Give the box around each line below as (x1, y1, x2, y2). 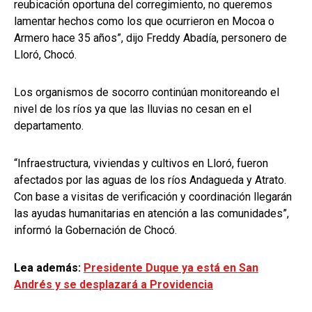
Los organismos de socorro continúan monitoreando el (14, 85, 279, 99)
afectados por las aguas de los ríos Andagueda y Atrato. (14, 173, 286, 187)
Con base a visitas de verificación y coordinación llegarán (14, 189, 292, 203)
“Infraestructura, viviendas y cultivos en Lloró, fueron (14, 156, 268, 170)
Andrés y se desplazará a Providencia (14, 277, 213, 291)
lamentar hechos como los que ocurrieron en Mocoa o (14, 14, 274, 28)
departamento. (14, 118, 84, 132)
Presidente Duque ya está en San (84, 260, 258, 274)
